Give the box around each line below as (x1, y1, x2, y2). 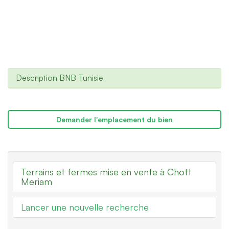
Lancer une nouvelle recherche (21, 201, 149, 213)
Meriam (21, 176, 52, 188)
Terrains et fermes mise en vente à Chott (21, 166, 192, 178)
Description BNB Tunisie (16, 73, 103, 83)
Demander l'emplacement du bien (56, 115, 173, 124)
